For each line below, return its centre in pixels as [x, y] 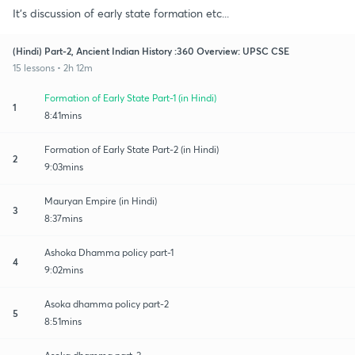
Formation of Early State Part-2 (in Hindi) [132, 149]
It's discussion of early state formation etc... [121, 13]
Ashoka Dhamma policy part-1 [109, 252]
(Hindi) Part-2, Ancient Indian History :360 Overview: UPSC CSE [151, 50]
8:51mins [63, 321]
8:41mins [63, 115]
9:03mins [64, 166]
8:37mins [63, 218]
